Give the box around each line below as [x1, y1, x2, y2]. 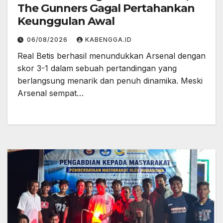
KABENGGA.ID [85, 36, 132, 43]
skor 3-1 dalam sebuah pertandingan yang [17, 63, 177, 73]
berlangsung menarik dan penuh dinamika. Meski [17, 76, 203, 86]
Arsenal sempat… [17, 88, 84, 98]
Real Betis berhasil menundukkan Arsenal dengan [17, 51, 206, 61]
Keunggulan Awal [17, 14, 114, 28]
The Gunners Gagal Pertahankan [17, 1, 195, 15]
